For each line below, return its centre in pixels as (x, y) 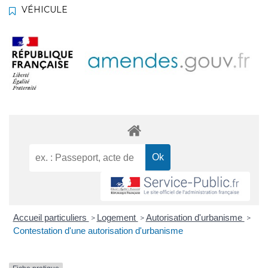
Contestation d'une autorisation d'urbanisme (98, 231)
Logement (117, 218)
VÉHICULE (45, 10)
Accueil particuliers (51, 218)
